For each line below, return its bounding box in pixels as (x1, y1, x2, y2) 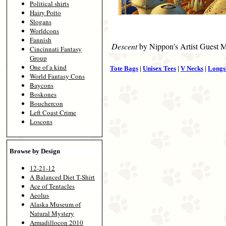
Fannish (30, 35, 51, 45)
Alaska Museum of (30, 199, 81, 209)
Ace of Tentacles (30, 181, 75, 191)
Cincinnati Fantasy (30, 44, 82, 54)
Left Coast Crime (30, 108, 76, 118)
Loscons (30, 117, 52, 127)
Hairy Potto (30, 8, 61, 18)
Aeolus (30, 190, 49, 200)
